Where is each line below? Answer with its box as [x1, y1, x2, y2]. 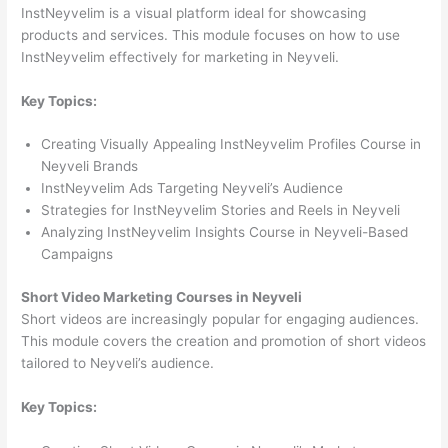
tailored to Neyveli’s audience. [21, 354, 215, 371]
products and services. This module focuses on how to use [21, 26, 401, 43]
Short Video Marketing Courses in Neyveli [21, 288, 303, 305]
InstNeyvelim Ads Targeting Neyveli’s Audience [41, 180, 344, 197]
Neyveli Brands [41, 158, 139, 175]
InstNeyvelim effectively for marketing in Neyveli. [21, 48, 340, 65]
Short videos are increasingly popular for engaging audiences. [21, 310, 420, 327]
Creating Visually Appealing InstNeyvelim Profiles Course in [41, 136, 422, 153]
